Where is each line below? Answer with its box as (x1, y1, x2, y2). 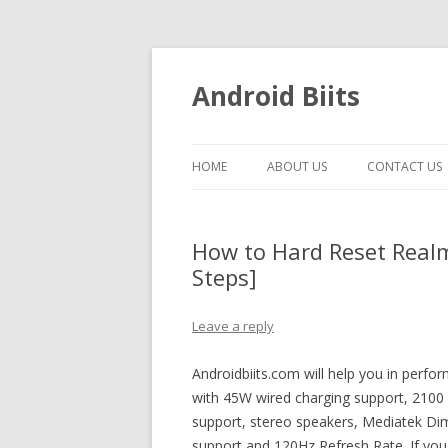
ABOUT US (267, 158, 327, 175)
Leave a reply (192, 317, 274, 335)
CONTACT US (367, 158, 442, 175)
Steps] (192, 262, 257, 292)
